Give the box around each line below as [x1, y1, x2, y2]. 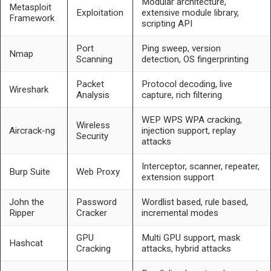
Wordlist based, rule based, [141, 196, 248, 207]
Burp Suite [8, 166, 50, 177]
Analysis [76, 89, 109, 100]
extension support [141, 171, 214, 183]
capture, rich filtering [141, 89, 222, 100]
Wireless [76, 119, 110, 131]
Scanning [76, 53, 113, 65]
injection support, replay [141, 125, 236, 136]
